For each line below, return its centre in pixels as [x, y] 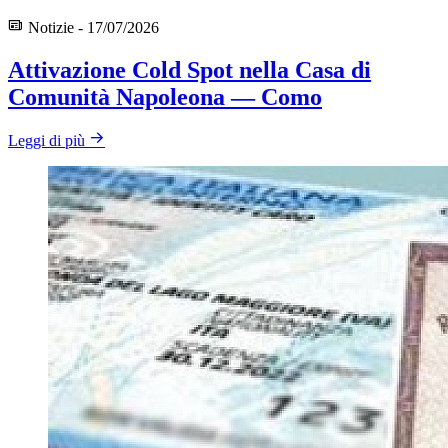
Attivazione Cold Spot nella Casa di [189, 69]
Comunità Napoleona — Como [165, 96]
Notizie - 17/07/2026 [91, 27]
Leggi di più [46, 141]
